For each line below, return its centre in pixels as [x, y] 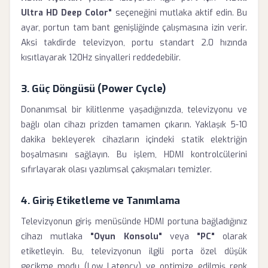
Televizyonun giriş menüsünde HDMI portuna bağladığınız [134, 222]
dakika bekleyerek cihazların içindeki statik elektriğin [134, 140]
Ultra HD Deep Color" [67, 13]
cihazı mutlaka [56, 237]
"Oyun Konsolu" [126, 237]
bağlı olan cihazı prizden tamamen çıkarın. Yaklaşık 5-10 [134, 125]
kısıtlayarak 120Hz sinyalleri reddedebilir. [101, 58]
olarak [231, 237]
